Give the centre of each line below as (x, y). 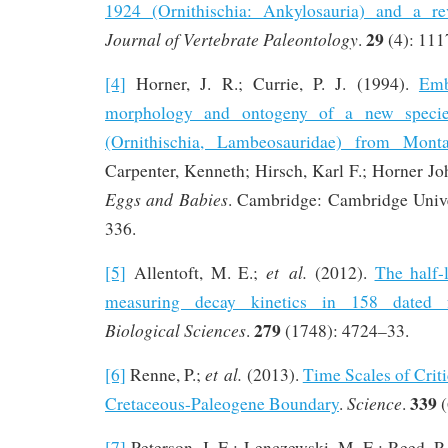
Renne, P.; (166, 374)
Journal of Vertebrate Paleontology (231, 38)
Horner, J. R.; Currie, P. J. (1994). (272, 83)
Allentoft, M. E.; (196, 272)
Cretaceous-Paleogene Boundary (222, 403)
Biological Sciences (175, 329)
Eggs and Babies (166, 198)
